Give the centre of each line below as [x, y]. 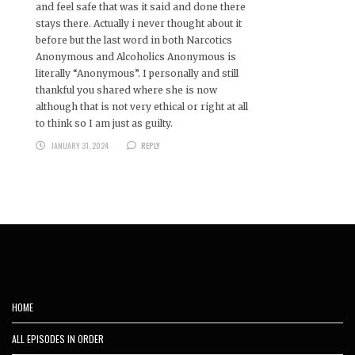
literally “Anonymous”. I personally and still [137, 73]
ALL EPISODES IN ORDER [58, 338]
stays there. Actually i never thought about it [139, 23]
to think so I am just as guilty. [104, 123]
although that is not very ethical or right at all [142, 106]
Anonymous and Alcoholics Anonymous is [136, 56]
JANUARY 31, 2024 [80, 145]
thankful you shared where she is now [126, 90]
